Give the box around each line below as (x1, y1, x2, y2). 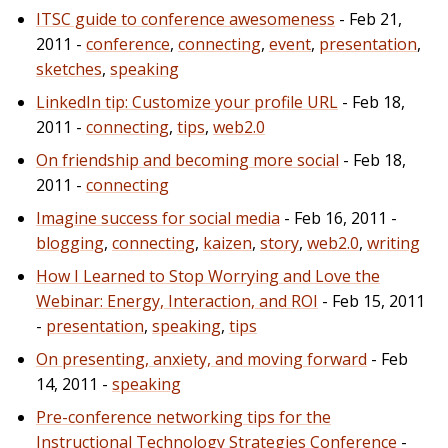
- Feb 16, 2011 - (280, 206, 397, 229)
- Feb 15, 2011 (318, 289, 425, 312)
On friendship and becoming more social (36, 148, 339, 171)
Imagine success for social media (36, 206, 280, 229)
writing (367, 231, 420, 254)
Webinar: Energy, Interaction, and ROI (36, 289, 318, 312)
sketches (36, 57, 102, 80)
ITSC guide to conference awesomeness (36, 7, 335, 30)
